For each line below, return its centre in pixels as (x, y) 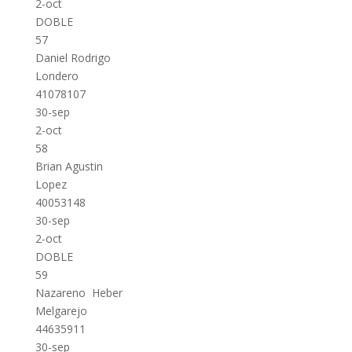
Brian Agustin (69, 166)
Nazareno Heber (79, 293)
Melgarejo (61, 311)
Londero (57, 76)
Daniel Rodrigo (73, 58)
